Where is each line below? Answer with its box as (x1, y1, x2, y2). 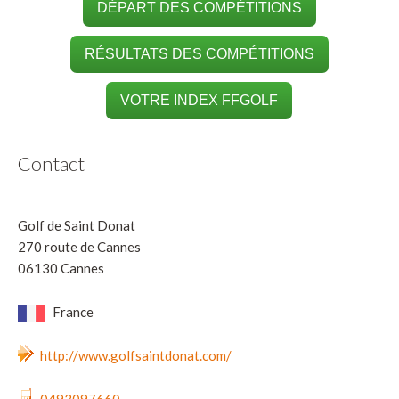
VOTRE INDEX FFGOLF (120, 92, 279, 108)
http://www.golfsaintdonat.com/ (40, 346, 232, 363)
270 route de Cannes (18, 238, 141, 255)
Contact (18, 151, 85, 175)
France (50, 303, 94, 320)
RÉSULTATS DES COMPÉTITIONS (84, 45, 314, 61)
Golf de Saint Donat (18, 216, 135, 233)
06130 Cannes (18, 259, 104, 276)
